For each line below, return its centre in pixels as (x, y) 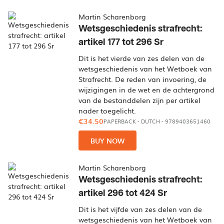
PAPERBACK (120, 121)
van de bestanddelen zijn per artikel (140, 100)
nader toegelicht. (107, 110)
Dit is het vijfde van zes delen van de (140, 209)
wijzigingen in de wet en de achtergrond (147, 89)
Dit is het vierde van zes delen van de (142, 58)
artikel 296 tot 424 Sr (123, 193)
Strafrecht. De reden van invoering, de (143, 79)
